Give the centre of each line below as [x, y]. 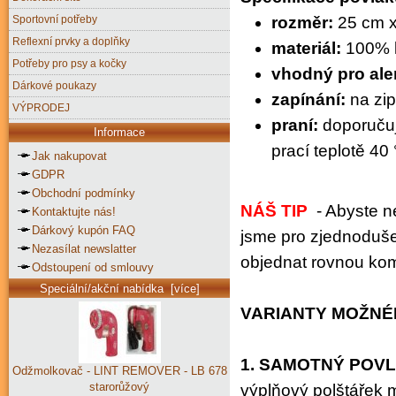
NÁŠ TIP [274, 210]
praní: [295, 125]
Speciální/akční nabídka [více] [119, 288]
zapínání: [308, 99]
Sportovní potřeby [55, 19]
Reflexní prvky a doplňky [71, 41]
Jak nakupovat [69, 156]
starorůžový [119, 387]
